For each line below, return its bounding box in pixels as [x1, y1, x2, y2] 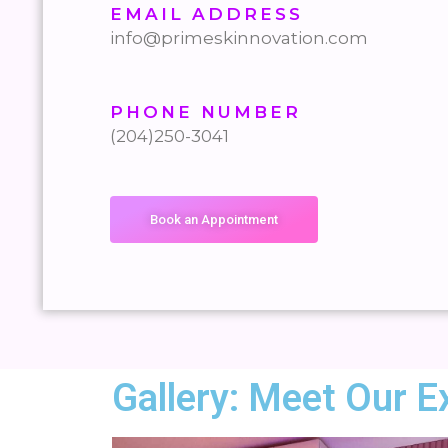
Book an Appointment [150, 211, 278, 227]
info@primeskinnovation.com [110, 28, 368, 49]
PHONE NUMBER [110, 101, 301, 122]
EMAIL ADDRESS [110, 4, 303, 25]
